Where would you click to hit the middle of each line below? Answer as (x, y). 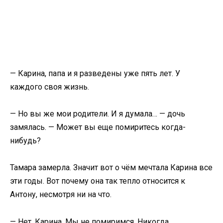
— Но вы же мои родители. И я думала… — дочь (98, 114)
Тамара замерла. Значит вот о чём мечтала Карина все (111, 168)
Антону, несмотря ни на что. (61, 195)
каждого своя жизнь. (50, 87)
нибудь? (25, 141)
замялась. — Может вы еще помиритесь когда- (98, 127)
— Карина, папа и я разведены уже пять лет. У (95, 74)
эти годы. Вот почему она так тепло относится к (98, 181)
